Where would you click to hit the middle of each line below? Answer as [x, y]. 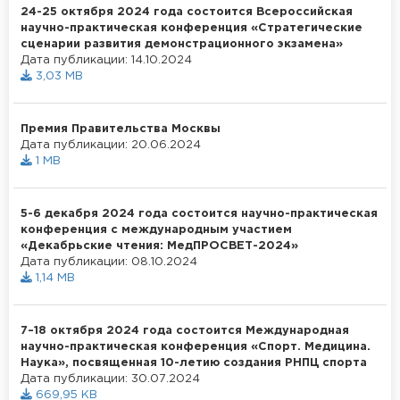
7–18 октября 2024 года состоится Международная [185, 330]
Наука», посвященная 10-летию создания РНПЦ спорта [194, 362]
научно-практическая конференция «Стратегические [192, 28]
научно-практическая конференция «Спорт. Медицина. [196, 346]
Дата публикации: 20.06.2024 [111, 145]
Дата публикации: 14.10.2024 [106, 60]
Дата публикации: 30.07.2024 [110, 379]
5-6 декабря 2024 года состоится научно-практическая [199, 213]
